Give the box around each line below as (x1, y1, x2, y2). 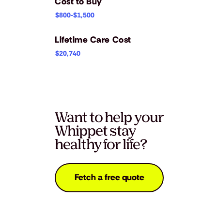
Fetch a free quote (74, 171, 144, 184)
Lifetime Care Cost (55, 33, 131, 46)
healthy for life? (55, 135, 147, 154)
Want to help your (55, 108, 164, 127)
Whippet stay (55, 121, 136, 140)
